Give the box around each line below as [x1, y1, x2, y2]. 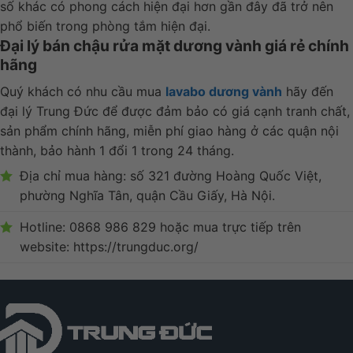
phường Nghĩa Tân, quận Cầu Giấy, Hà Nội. [20, 187, 275, 203]
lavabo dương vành [165, 83, 282, 99]
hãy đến [282, 83, 333, 99]
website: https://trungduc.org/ [20, 238, 199, 255]
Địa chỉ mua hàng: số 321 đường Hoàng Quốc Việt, [20, 167, 321, 184]
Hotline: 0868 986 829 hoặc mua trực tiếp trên [20, 218, 301, 235]
